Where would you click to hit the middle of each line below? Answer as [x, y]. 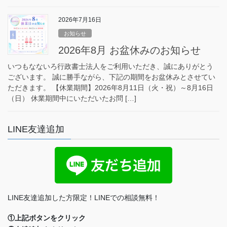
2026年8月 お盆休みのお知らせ [129, 50]
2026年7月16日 [80, 20]
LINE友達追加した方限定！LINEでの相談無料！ [84, 197]
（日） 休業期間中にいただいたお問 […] [72, 98]
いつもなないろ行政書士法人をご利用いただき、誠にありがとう [110, 66]
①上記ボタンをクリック [47, 218]
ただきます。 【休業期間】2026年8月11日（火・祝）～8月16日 [110, 87]
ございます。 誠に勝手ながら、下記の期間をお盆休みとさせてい [111, 77]
